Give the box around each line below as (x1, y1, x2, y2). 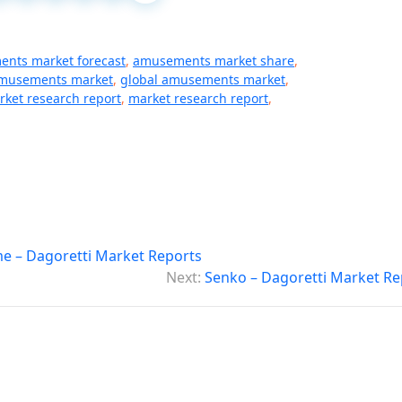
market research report (128, 90, 268, 107)
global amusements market (120, 71, 285, 88)
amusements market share (133, 52, 294, 69)
